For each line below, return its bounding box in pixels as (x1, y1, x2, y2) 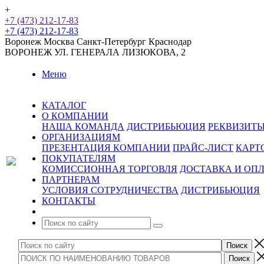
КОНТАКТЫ (42, 196, 95, 206)
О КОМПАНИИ (42, 111, 108, 121)
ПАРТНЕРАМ (42, 174, 100, 184)
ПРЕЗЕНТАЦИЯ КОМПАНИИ (42, 143, 170, 153)
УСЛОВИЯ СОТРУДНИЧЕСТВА (42, 185, 179, 195)
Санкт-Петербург (77, 37, 146, 47)
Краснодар (148, 37, 192, 47)
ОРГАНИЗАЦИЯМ (42, 132, 120, 142)
